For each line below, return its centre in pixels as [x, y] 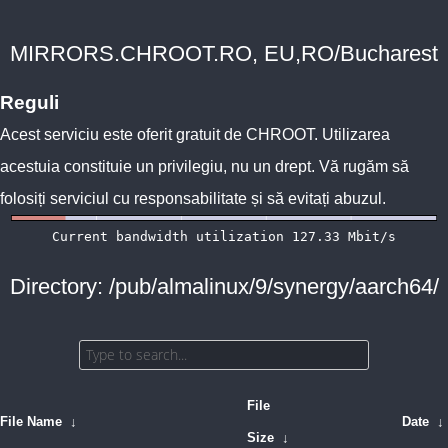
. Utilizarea [352, 134]
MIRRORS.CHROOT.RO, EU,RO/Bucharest [224, 53]
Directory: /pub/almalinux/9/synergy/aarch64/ [224, 286]
